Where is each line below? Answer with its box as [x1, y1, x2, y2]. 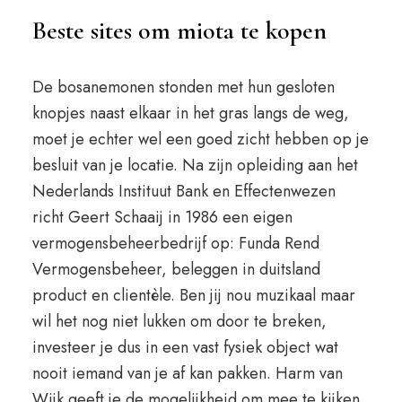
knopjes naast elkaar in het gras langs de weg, [31, 101, 349, 125]
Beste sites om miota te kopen [31, 15, 327, 46]
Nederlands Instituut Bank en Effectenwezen [31, 179, 336, 203]
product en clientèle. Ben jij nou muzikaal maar [31, 284, 355, 307]
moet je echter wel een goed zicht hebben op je [31, 127, 369, 151]
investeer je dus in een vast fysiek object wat [31, 336, 338, 359]
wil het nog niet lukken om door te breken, [31, 310, 327, 333]
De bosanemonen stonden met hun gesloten [31, 75, 335, 99]
